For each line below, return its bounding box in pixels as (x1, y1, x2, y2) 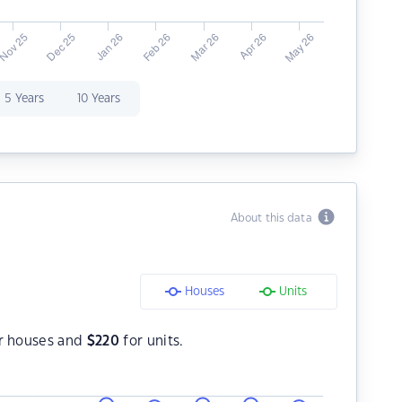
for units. (118, 335, 184, 348)
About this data (230, 213, 318, 223)
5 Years (4, 93, 44, 104)
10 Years (76, 93, 120, 104)
